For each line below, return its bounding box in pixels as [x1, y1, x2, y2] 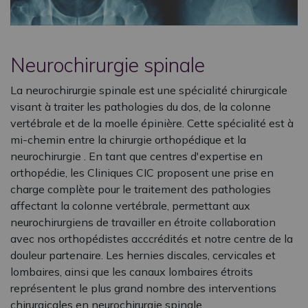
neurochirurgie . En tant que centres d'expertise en [10, 149, 263, 163]
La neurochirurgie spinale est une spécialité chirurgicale [10, 83, 287, 97]
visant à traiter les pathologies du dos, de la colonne [10, 100, 271, 113]
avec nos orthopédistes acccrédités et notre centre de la [10, 232, 293, 245]
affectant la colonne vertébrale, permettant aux [10, 199, 250, 212]
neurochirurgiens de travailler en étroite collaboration [10, 215, 276, 229]
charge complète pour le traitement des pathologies [10, 182, 271, 196]
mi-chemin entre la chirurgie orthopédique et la [10, 133, 246, 146]
